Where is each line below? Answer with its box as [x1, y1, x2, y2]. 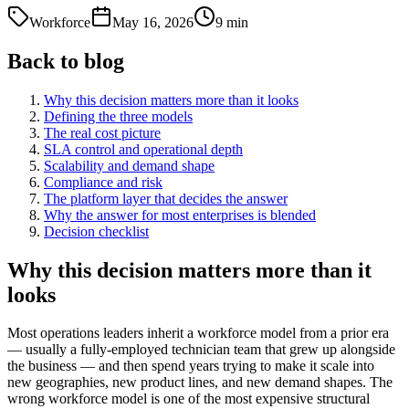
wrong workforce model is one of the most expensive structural [7, 391, 370, 407]
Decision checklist [44, 223, 149, 239]
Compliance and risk [44, 173, 163, 190]
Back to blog [7, 48, 124, 73]
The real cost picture [44, 124, 161, 141]
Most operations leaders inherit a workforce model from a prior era [7, 325, 389, 341]
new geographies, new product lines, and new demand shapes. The [7, 374, 393, 391]
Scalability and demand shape [44, 157, 215, 173]
